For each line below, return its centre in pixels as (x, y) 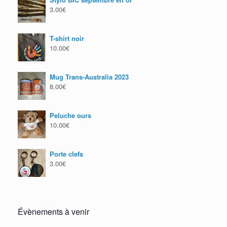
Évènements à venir (53, 211)
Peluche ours (70, 115)
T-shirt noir (67, 38)
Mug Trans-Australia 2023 (89, 77)
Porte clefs (66, 154)
